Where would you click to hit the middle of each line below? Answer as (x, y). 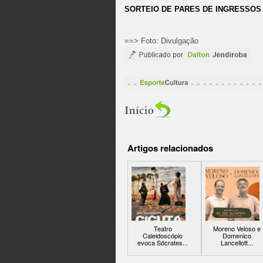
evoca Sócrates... (163, 243)
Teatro (163, 229)
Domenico (237, 236)
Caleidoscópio (163, 236)
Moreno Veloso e (237, 229)
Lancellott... (237, 243)
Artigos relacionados (170, 148)
